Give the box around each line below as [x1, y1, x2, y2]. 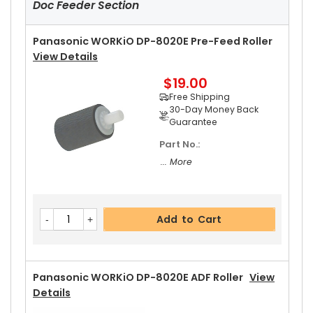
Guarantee [168, 116, 217, 128]
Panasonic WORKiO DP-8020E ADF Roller [33, 270, 249, 284]
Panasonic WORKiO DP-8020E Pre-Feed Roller [33, 34, 277, 48]
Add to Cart [156, 212, 222, 226]
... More [161, 156, 192, 168]
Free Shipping [168, 91, 230, 103]
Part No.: [159, 138, 202, 151]
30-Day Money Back [168, 103, 259, 115]
